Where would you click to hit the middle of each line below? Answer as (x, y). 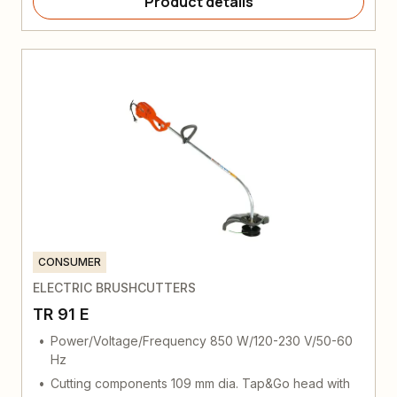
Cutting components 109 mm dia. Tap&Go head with (200, 383)
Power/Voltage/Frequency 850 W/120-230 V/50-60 (202, 340)
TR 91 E (61, 314)
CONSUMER (70, 261)
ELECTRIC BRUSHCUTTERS (114, 287)
